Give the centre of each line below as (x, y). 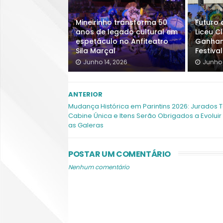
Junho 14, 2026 (105, 62)
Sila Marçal (96, 51)
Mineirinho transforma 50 (121, 22)
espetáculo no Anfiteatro (122, 41)
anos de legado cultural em (127, 32)
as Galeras (86, 125)
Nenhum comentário (99, 167)
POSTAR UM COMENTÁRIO (119, 154)
